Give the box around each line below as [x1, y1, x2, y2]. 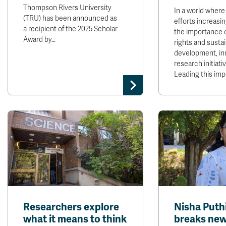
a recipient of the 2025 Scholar [23, 25, 118, 33]
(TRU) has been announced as [23, 14, 117, 23]
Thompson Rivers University [23, 4, 111, 12]
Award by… [23, 35, 55, 44]
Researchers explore [23, 201, 119, 213]
